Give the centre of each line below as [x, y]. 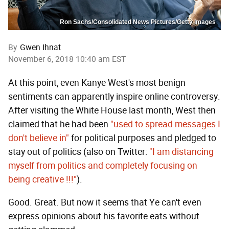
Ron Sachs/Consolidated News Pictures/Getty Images [138, 22]
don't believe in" [39, 138]
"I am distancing [181, 152]
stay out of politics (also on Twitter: [79, 152]
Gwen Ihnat [40, 47]
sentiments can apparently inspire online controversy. [114, 96]
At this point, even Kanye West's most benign [97, 83]
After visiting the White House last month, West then [112, 110]
